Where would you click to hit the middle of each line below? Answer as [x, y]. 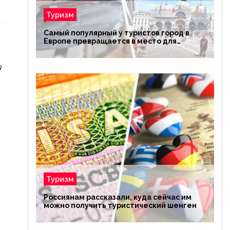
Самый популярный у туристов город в [116, 33]
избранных [64, 49]
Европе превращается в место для [110, 41]
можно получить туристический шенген [120, 205]
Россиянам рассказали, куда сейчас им [117, 197]
